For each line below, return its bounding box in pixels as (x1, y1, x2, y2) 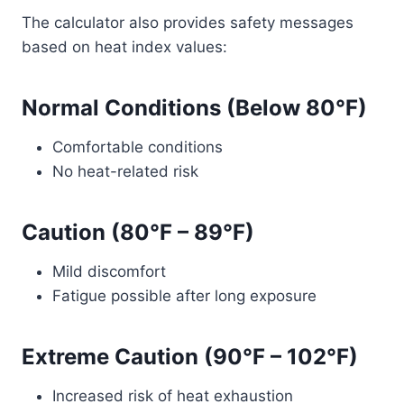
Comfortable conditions (52, 138, 223, 156)
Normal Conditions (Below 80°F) (22, 95, 367, 121)
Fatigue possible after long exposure (52, 287, 317, 305)
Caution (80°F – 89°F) (22, 219, 254, 245)
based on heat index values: (22, 38, 227, 56)
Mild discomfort (52, 262, 166, 280)
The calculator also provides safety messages (22, 14, 353, 32)
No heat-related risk (52, 162, 198, 180)
